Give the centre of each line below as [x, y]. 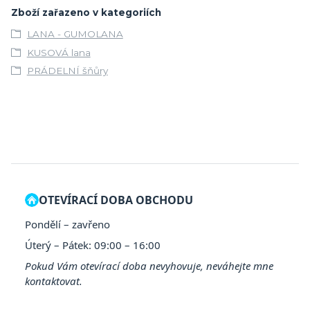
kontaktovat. [54, 281]
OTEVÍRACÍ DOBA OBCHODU [116, 200]
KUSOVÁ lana [58, 52]
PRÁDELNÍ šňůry [67, 71]
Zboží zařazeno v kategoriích [86, 13]
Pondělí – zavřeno [67, 225]
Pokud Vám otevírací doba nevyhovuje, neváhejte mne [149, 266]
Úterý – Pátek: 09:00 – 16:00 [93, 245]
